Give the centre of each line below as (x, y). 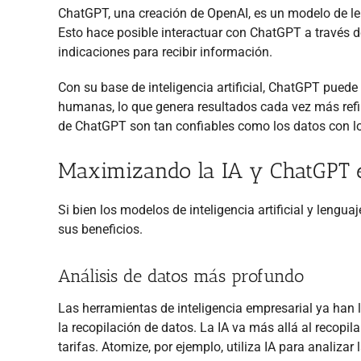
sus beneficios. (100, 229)
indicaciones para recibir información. (165, 52)
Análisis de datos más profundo (181, 276)
